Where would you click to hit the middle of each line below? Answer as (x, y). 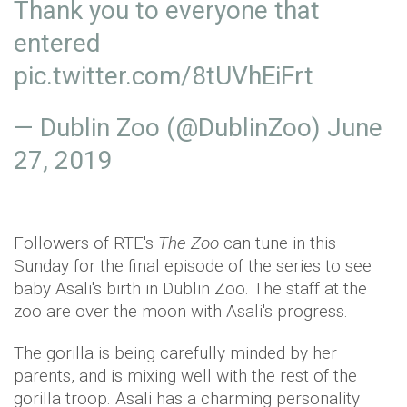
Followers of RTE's (86, 243)
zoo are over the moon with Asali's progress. (181, 312)
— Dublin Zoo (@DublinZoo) (170, 128)
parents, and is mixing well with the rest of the (185, 376)
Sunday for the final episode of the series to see (193, 266)
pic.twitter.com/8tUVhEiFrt (164, 76)
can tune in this (278, 243)
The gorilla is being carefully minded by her (175, 353)
